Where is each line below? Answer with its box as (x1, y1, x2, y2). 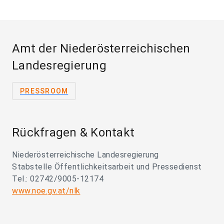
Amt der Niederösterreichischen (12, 41, 190, 56)
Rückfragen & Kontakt (12, 125, 134, 140)
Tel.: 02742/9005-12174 (12, 174, 103, 184)
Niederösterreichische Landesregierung (12, 150, 159, 160)
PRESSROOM (20, 87, 68, 95)
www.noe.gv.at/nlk (12, 186, 80, 196)
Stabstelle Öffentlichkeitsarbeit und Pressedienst (12, 162, 202, 172)
